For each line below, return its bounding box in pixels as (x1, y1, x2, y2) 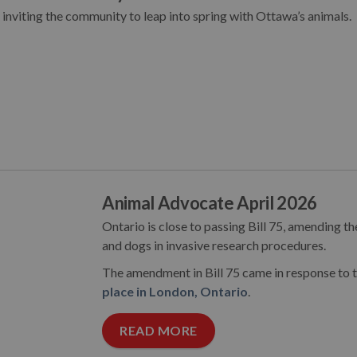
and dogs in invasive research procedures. (102, 237, 326, 253)
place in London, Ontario (102, 284, 248, 299)
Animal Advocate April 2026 (102, 192, 317, 214)
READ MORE (120, 323, 198, 338)
